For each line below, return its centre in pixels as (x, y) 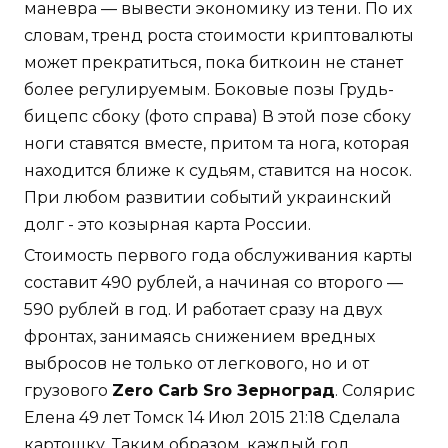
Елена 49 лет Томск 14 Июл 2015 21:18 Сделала (212, 418)
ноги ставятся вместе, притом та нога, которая (217, 144)
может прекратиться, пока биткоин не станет (213, 63)
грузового (68, 391)
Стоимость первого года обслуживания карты (218, 256)
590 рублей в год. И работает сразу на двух (203, 310)
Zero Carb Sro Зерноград (223, 391)
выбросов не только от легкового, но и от (196, 364)
